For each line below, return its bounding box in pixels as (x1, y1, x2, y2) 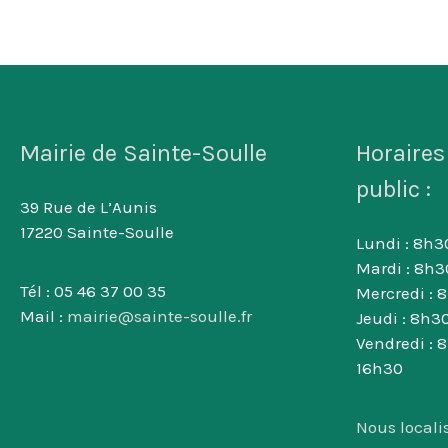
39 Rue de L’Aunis (20, 196, 157, 217)
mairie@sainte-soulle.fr (67, 305, 252, 326)
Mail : (20, 305, 67, 326)
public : (356, 174, 431, 203)
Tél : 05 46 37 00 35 (20, 280, 166, 301)
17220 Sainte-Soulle (20, 221, 174, 242)
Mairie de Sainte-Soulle (20, 138, 267, 167)
